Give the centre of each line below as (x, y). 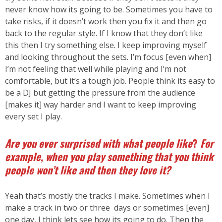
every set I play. (33, 116)
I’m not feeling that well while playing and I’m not (96, 69)
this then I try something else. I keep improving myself (106, 45)
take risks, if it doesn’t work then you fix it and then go (106, 21)
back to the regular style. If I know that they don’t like (104, 33)
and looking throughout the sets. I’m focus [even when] (108, 57)
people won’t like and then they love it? (88, 169)
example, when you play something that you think (109, 156)
